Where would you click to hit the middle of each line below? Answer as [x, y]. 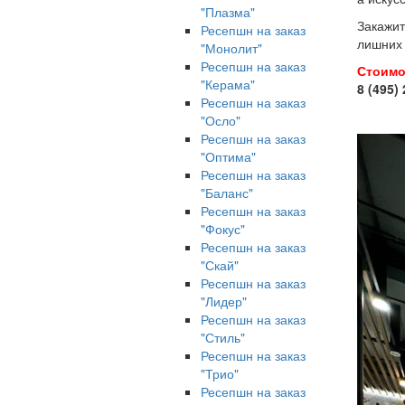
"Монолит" [231, 48]
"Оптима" [228, 156]
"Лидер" [224, 301]
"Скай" [220, 265]
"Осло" [221, 120]
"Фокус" [223, 229]
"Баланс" [227, 193]
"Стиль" [223, 337]
